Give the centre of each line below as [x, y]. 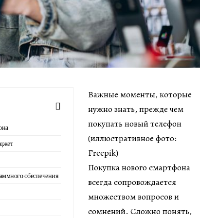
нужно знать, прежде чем [136, 109]
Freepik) [103, 153]
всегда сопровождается [132, 182]
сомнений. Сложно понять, [140, 211]
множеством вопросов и [134, 196]
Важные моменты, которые [140, 94]
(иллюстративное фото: [132, 138]
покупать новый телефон [135, 123]
